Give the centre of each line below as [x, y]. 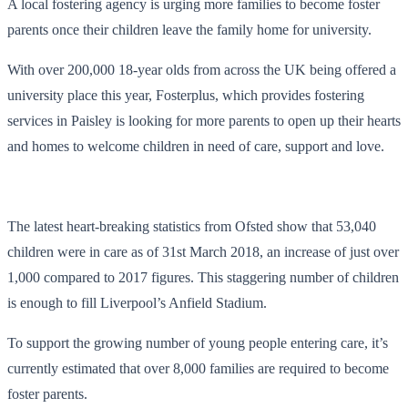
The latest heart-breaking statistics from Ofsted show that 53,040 [192, 226]
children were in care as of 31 [92, 251]
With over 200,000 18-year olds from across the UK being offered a [202, 69]
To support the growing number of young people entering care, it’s [198, 342]
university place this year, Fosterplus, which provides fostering [186, 95]
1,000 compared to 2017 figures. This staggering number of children [203, 277]
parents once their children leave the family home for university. [191, 29]
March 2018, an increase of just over [292, 251]
